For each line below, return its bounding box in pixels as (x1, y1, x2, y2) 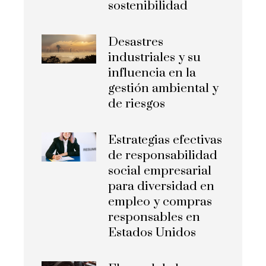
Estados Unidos (108, 225, 197, 241)
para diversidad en (108, 179, 215, 195)
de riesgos (108, 96, 166, 112)
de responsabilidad (108, 148, 218, 164)
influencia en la (108, 65, 197, 81)
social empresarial (108, 163, 212, 179)
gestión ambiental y (108, 81, 219, 97)
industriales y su (108, 50, 201, 66)
